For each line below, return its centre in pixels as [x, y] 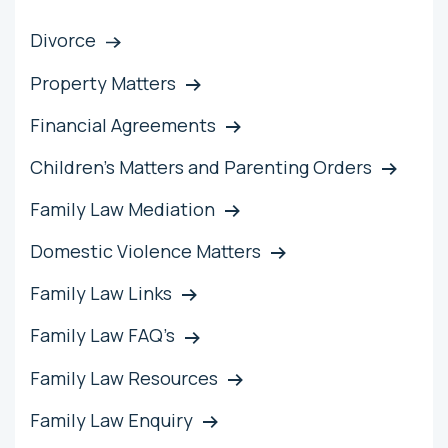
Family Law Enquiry [111, 419]
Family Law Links [101, 293]
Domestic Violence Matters [145, 251]
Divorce [63, 40]
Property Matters [103, 82]
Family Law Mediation [122, 208]
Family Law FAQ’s [102, 335]
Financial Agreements [123, 124]
